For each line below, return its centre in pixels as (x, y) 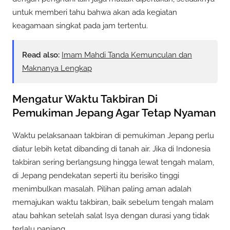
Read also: (41, 55)
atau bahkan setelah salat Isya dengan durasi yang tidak (111, 215)
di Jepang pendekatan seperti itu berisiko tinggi (96, 175)
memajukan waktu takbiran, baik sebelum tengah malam (113, 202)
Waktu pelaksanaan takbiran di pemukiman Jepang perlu (113, 135)
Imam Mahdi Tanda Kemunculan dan (127, 55)
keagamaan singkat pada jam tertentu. (80, 25)
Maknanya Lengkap (57, 68)
